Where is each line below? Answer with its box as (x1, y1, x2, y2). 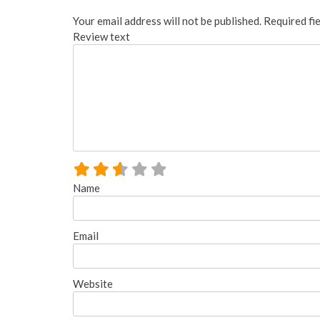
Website (73, 276, 113, 290)
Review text (73, 29, 130, 43)
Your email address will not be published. (73, 14, 261, 27)
